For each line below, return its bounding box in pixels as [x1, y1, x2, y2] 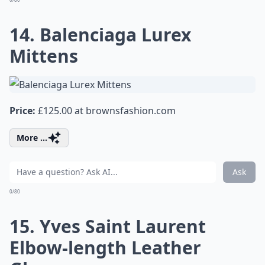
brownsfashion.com [86, 104, 176, 117]
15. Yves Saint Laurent [9, 214, 206, 238]
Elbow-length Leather [9, 235, 201, 260]
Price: [9, 104, 35, 117]
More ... [17, 132, 47, 143]
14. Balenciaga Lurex [9, 22, 191, 47]
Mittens [9, 44, 78, 68]
